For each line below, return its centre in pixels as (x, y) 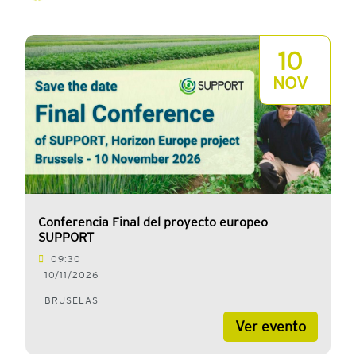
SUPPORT (66, 238)
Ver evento (271, 327)
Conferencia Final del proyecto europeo (153, 222)
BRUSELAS (72, 301)
